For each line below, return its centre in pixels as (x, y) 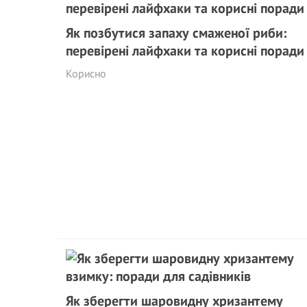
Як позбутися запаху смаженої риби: (176, 33)
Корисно (86, 73)
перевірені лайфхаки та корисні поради (185, 51)
